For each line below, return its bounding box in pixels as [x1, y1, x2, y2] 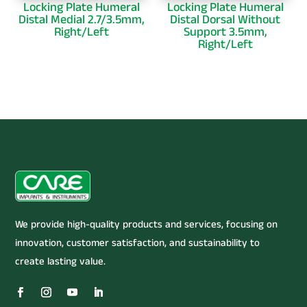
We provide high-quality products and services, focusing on [15, 217, 278, 232]
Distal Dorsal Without [170, 11, 281, 29]
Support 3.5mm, [183, 23, 267, 41]
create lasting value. [15, 254, 106, 269]
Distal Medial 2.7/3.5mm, [19, 11, 145, 29]
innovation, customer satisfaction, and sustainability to [15, 236, 260, 251]
